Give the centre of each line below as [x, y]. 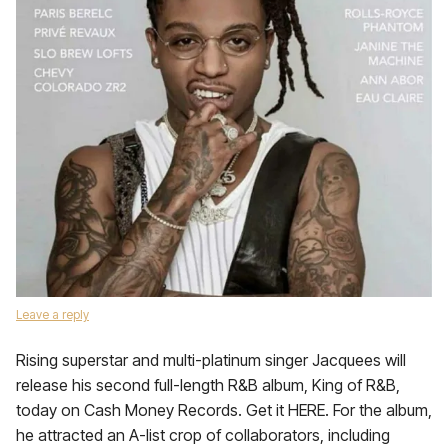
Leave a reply [52, 314]
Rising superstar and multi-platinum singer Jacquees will [211, 360]
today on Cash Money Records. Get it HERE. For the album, [224, 410]
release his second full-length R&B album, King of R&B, [208, 385]
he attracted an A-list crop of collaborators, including [203, 435]
